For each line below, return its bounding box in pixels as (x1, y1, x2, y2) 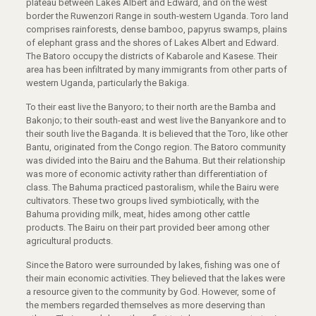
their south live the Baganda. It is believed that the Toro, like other (25, 128, 288, 140)
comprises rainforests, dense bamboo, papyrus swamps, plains (25, 24, 287, 35)
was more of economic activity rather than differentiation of (25, 169, 267, 180)
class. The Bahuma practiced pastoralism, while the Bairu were (25, 182, 279, 193)
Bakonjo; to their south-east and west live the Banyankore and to (25, 115, 286, 126)
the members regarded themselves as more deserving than (25, 300, 265, 311)
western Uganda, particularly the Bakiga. (25, 78, 189, 89)
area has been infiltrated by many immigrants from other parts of (25, 64, 287, 75)
